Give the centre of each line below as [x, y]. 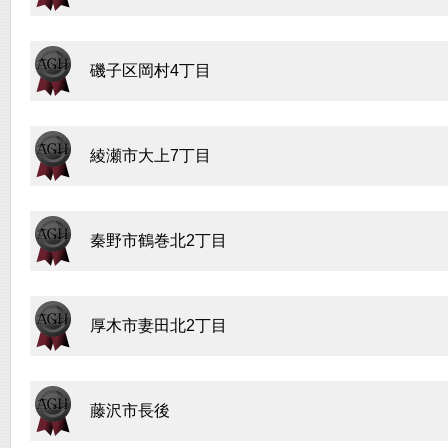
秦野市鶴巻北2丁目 [158, 240]
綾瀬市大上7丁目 [150, 155]
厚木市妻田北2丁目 [158, 325]
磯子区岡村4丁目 [150, 70]
